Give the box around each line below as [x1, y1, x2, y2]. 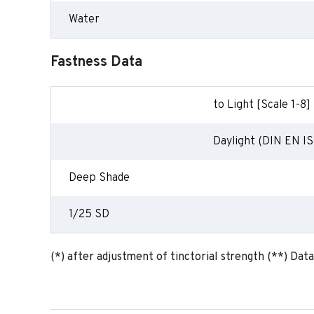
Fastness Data [50, 53, 142, 71]
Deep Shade [69, 171, 130, 185]
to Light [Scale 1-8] [213, 98, 310, 112]
